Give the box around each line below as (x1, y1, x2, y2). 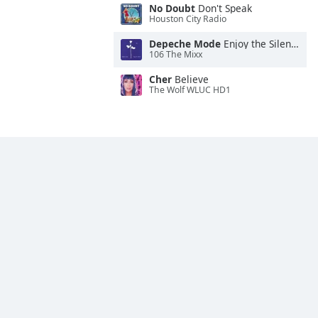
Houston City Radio (149, 13, 226, 26)
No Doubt (149, 1, 195, 15)
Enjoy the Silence (221, 37, 291, 50)
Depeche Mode (149, 37, 221, 50)
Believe (172, 72, 209, 86)
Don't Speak (195, 1, 252, 15)
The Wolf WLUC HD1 (149, 84, 231, 97)
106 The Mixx (149, 48, 202, 61)
